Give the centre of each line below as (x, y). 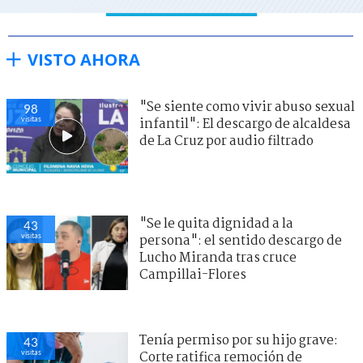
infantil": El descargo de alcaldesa (245, 124)
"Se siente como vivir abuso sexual (247, 107)
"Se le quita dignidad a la (216, 224)
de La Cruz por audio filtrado (226, 141)
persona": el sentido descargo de (241, 241)
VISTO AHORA (84, 59)
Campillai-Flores (193, 275)
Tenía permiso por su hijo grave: (239, 340)
